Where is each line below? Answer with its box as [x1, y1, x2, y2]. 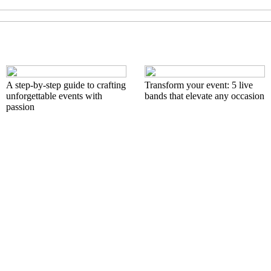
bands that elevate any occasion [145, 91, 264, 101]
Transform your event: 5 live [145, 80, 253, 90]
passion [6, 102, 34, 112]
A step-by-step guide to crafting [6, 80, 126, 90]
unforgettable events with [6, 91, 102, 101]
